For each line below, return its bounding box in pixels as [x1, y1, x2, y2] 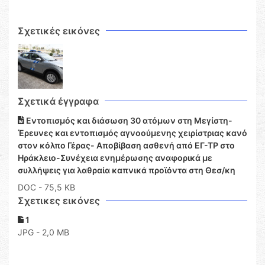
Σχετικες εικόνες [18, 195, 100, 207]
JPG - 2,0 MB [18, 227, 69, 238]
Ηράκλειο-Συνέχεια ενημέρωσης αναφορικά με [18, 153, 212, 163]
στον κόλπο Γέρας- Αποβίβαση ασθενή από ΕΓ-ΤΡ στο [18, 140, 235, 151]
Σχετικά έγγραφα [18, 95, 99, 108]
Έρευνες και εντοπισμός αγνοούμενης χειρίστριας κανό [18, 128, 247, 138]
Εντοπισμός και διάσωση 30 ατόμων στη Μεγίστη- [24, 115, 232, 126]
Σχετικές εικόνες [18, 25, 100, 37]
